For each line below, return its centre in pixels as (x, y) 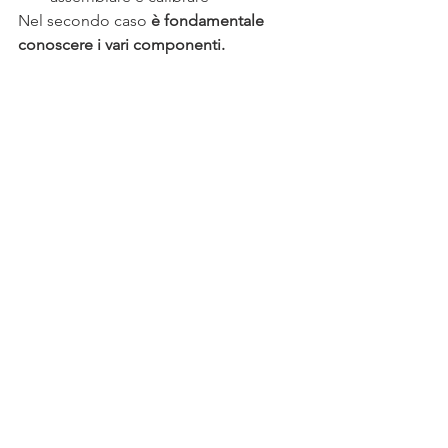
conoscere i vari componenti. (123, 45)
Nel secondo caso (84, 21)
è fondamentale (209, 21)
